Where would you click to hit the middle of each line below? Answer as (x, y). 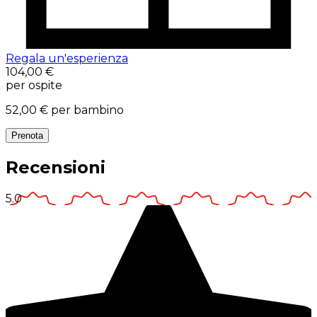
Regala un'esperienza (67, 59)
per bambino (87, 110)
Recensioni (56, 167)
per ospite (34, 86)
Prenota (27, 136)
